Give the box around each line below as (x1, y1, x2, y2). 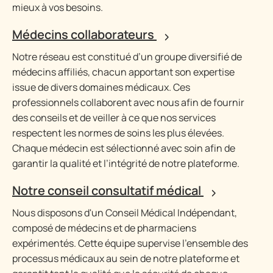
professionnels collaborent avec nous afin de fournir (12, 96, 244, 109)
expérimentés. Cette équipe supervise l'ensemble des (12, 236, 248, 250)
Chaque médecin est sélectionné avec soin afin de (12, 141, 235, 155)
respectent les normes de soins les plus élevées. (12, 126, 224, 140)
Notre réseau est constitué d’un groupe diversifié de (12, 50, 242, 63)
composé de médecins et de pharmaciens (12, 221, 196, 235)
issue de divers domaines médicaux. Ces (12, 80, 190, 94)
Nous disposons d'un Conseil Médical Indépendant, (12, 206, 237, 219)
